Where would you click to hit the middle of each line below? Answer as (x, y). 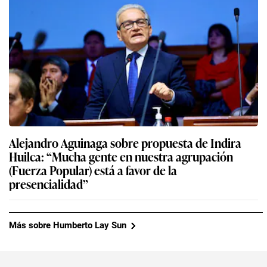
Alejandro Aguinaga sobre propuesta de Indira (125, 142)
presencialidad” (49, 183)
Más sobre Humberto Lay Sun (68, 226)
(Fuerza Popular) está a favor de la (93, 170)
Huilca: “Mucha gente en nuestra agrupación (28, 156)
